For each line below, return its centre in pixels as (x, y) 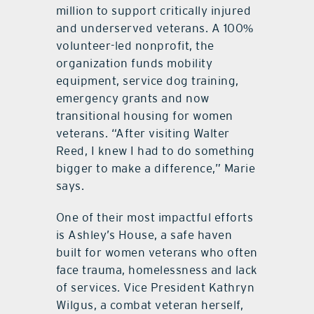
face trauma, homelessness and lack (157, 269)
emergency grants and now (132, 98)
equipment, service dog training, (147, 80)
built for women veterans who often (157, 252)
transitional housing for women (144, 115)
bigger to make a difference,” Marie (156, 168)
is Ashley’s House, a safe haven (144, 234)
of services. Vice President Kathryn (155, 287)
